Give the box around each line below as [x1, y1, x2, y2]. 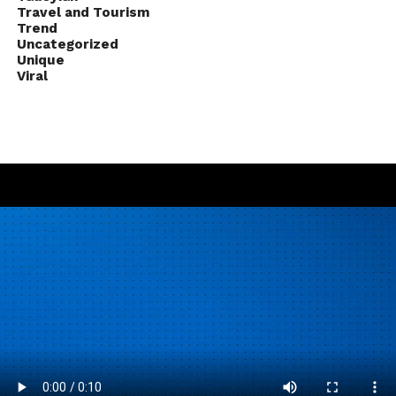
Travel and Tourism [16, 4, 149, 20]
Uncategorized [16, 36, 118, 52]
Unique [16, 52, 65, 68]
